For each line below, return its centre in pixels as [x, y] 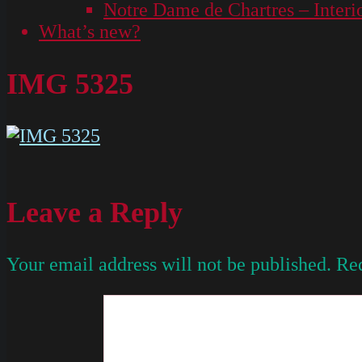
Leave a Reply [95, 212]
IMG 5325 [70, 84]
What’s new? [90, 32]
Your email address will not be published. [169, 264]
